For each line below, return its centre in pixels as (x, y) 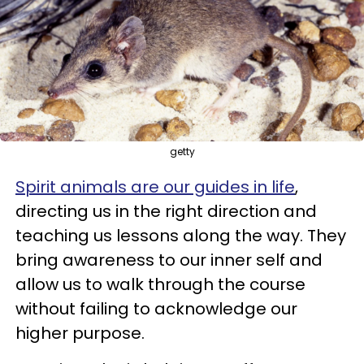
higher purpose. (80, 333)
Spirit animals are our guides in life (155, 186)
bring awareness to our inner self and (169, 260)
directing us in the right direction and (166, 211)
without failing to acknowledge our (156, 308)
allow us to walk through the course (160, 284)
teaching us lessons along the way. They (181, 235)
